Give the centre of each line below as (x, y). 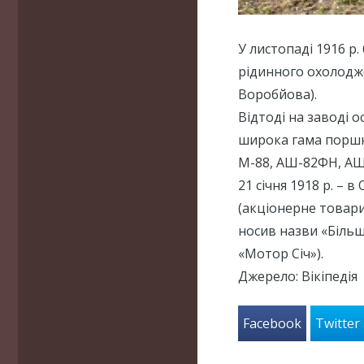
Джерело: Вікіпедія (298, 276)
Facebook (272, 323)
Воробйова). (277, 94)
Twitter (338, 323)
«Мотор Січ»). (281, 253)
